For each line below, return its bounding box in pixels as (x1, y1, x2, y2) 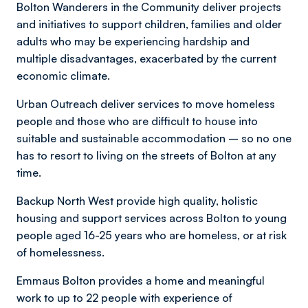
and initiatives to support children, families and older (16, 17, 282, 31)
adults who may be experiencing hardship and (16, 34, 250, 48)
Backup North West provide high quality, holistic (16, 194, 258, 208)
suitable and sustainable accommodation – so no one (16, 131, 291, 145)
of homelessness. (16, 245, 104, 259)
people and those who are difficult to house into (16, 114, 258, 128)
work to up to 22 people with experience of (16, 291, 232, 305)
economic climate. (16, 69, 110, 82)
